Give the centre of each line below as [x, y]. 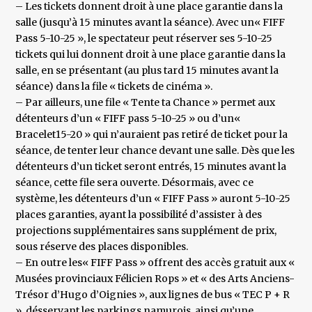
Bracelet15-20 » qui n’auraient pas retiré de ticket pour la [152, 135]
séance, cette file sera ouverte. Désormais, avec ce [135, 183]
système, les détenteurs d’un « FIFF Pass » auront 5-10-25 [153, 199]
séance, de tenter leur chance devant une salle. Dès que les [155, 151]
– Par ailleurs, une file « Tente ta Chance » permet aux [146, 103]
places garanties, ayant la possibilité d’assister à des [139, 215]
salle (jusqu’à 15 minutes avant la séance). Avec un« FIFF [150, 23]
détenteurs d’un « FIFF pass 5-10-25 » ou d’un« [128, 119]
